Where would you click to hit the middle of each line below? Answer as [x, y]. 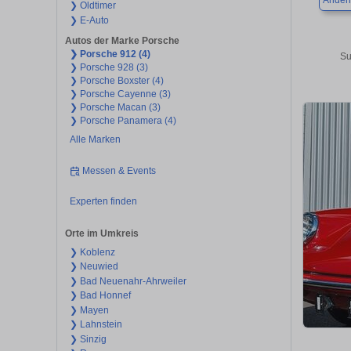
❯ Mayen [89, 310]
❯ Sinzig [88, 339]
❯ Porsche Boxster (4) [116, 81]
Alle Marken [95, 140]
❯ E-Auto [89, 20]
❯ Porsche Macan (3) [115, 108]
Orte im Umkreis [102, 233]
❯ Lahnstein [96, 325]
